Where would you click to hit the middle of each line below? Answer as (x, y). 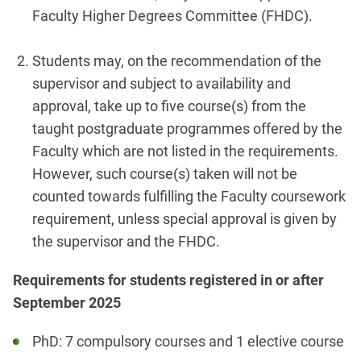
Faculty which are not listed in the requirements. (185, 151)
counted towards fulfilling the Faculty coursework (189, 197)
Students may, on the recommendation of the (177, 61)
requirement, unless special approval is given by (185, 219)
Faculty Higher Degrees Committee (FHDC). (172, 16)
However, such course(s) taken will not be (165, 174)
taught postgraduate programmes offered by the (187, 129)
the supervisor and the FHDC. (126, 242)
